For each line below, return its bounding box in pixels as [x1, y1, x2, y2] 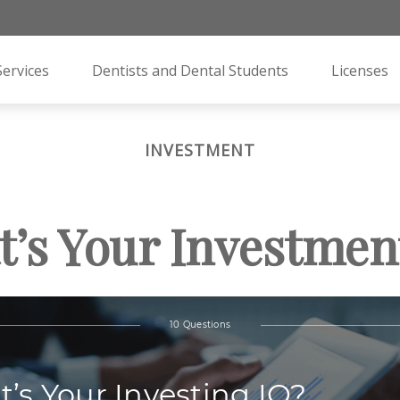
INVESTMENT [145, 138, 255, 161]
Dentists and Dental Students [92, 60, 289, 80]
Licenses [331, 60, 389, 80]
